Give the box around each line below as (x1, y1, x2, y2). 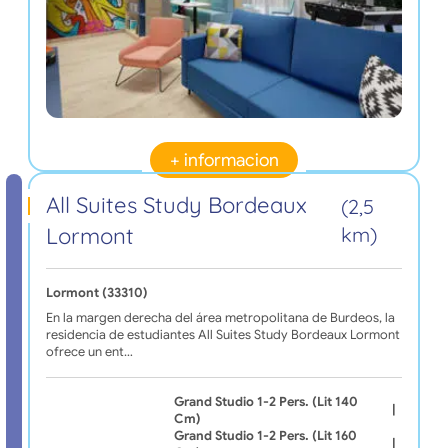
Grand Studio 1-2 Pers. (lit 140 (173, 393, 358, 410)
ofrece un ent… (45, 343, 133, 360)
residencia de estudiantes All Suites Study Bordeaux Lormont (45, 326, 400, 343)
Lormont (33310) (45, 284, 148, 301)
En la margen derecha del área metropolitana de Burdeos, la (45, 309, 395, 326)
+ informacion (169, 149, 279, 172)
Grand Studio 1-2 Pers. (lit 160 (173, 427, 357, 444)
